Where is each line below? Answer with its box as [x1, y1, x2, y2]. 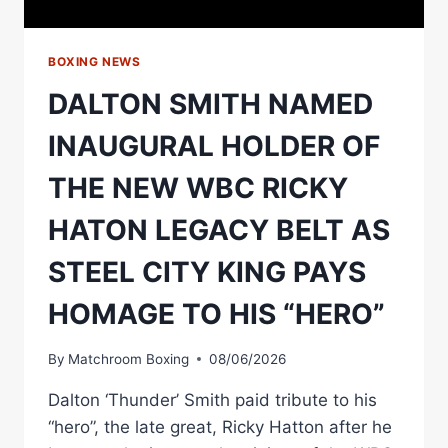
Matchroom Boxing [68, 350, 190, 367]
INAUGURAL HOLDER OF [48, 129, 380, 164]
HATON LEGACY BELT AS [48, 213, 390, 248]
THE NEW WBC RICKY [48, 171, 348, 206]
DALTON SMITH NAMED [48, 87, 373, 122]
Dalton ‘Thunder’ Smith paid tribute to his [48, 389, 377, 410]
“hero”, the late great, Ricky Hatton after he [48, 416, 392, 437]
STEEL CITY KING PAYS [48, 255, 366, 290]
